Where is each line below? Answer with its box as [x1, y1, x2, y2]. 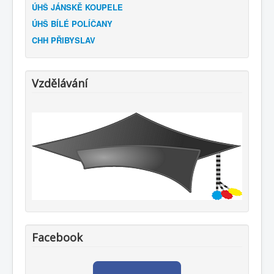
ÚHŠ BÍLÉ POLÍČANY [32, 18, 113, 30]
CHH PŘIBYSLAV [32, 34, 95, 46]
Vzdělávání [32, 76, 87, 91]
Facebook [32, 229, 83, 245]
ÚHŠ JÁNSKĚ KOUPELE [32, 1, 123, 13]
